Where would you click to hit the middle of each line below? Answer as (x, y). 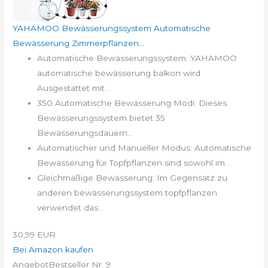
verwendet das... (71, 207)
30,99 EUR (34, 235)
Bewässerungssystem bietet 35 (101, 118)
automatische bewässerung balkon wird (119, 73)
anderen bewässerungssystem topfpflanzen (127, 192)
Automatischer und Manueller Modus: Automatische (144, 147)
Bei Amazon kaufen (53, 250)
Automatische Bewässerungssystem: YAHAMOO (137, 58)
